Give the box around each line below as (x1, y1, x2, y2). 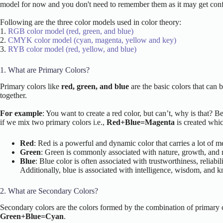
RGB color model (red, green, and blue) (8, 27, 133, 36)
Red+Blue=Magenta (107, 118, 175, 127)
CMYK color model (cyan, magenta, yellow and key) (8, 36, 176, 45)
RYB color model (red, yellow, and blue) (8, 45, 136, 54)
